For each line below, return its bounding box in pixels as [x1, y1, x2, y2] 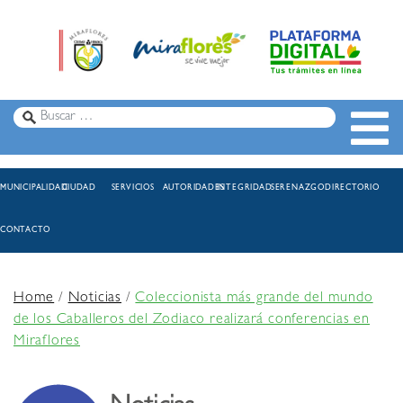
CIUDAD [61, 184, 96, 193]
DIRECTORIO [325, 184, 381, 193]
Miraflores [13, 335, 80, 350]
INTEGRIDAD [216, 184, 273, 193]
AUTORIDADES [162, 184, 225, 193]
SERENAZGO [270, 184, 326, 193]
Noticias [67, 291, 122, 307]
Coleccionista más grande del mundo [135, 291, 373, 307]
